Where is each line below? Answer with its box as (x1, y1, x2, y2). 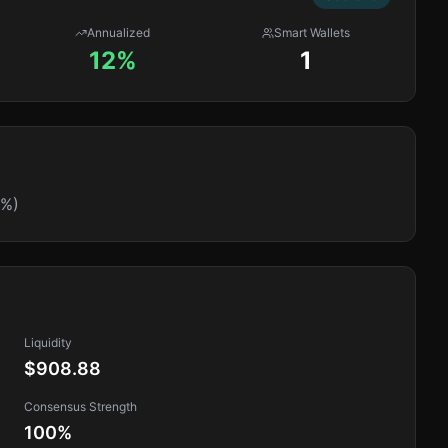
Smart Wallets (274, 25, 351, 40)
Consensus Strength (24, 399, 137, 414)
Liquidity (24, 335, 72, 350)
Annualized (87, 25, 151, 40)
